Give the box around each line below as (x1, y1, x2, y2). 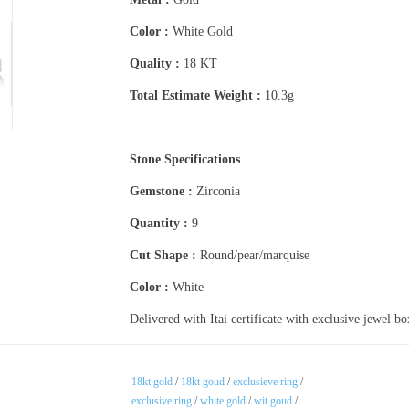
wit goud (254, 393, 292, 407)
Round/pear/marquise (195, 247, 313, 262)
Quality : (129, 56, 180, 70)
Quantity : (129, 215, 188, 230)
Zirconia (192, 184, 240, 198)
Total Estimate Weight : (129, 88, 265, 102)
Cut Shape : (129, 247, 196, 262)
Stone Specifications (129, 152, 240, 166)
